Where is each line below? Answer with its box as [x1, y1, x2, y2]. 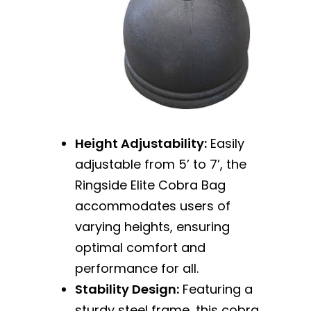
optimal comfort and [74, 238, 205, 256]
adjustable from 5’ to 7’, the [74, 155, 246, 173]
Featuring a [178, 280, 253, 298]
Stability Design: [74, 280, 179, 298]
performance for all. [74, 259, 199, 277]
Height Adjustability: [74, 134, 207, 152]
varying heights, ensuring [74, 217, 230, 235]
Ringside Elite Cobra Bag [74, 176, 226, 194]
